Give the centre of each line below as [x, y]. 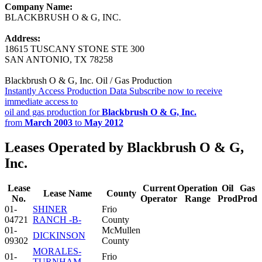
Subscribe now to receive [176, 91]
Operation [197, 188]
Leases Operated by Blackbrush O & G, [124, 147]
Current [159, 188]
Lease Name [67, 193]
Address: [23, 38]
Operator [159, 198]
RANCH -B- [57, 219]
